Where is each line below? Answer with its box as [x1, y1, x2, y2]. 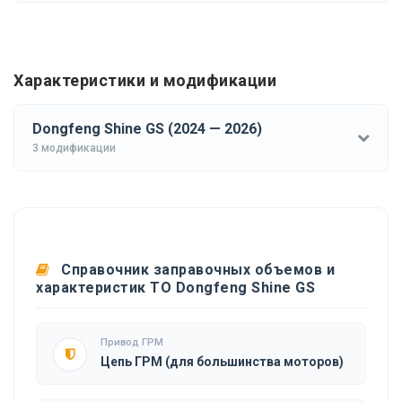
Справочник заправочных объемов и [57, 260, 335, 278]
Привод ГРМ [100, 336, 163, 348]
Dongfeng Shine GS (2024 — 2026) [32, 119, 262, 137]
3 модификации [32, 141, 116, 154]
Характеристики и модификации [13, 70, 276, 90]
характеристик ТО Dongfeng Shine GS [36, 278, 315, 296]
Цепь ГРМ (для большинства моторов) [100, 354, 344, 369]
